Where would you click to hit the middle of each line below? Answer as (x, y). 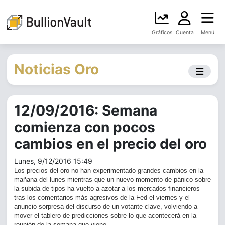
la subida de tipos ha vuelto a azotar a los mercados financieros (107, 189)
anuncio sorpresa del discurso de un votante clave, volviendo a (106, 207)
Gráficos (162, 32)
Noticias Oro (57, 69)
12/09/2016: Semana (86, 110)
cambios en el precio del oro (110, 144)
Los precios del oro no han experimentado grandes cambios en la (109, 171)
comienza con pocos (85, 127)
